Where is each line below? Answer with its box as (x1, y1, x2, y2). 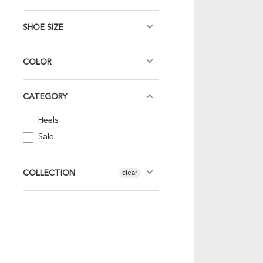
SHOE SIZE (23, 23, 64, 32)
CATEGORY (23, 93, 68, 102)
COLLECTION (23, 169, 76, 178)
